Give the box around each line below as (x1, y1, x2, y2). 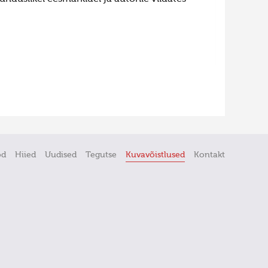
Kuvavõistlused (125, 150, 185, 159)
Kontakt (193, 150, 225, 159)
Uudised (44, 150, 77, 159)
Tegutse (85, 150, 117, 159)
